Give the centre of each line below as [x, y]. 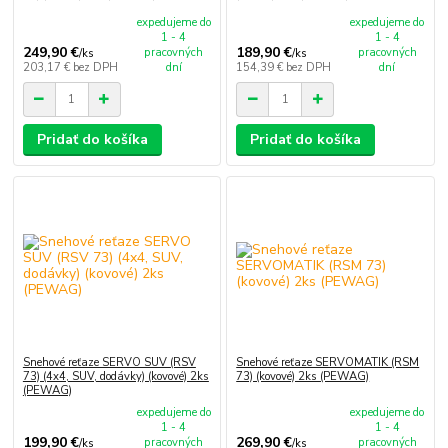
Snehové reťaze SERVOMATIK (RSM [328, 362]
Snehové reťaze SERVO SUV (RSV [109, 362]
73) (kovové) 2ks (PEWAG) [303, 376]
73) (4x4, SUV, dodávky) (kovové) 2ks [115, 376]
